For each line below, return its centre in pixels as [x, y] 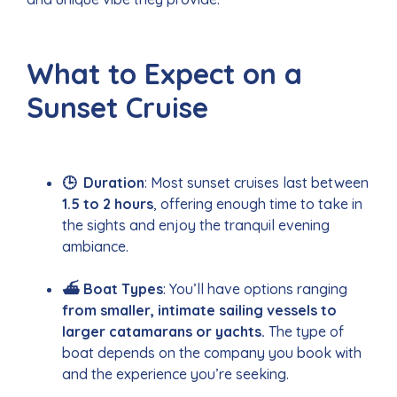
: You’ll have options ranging [255, 288]
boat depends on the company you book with [212, 352]
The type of [304, 331]
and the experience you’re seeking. [175, 374]
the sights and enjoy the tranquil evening [196, 225]
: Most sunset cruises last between [257, 182]
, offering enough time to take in [258, 203]
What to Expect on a [164, 73]
